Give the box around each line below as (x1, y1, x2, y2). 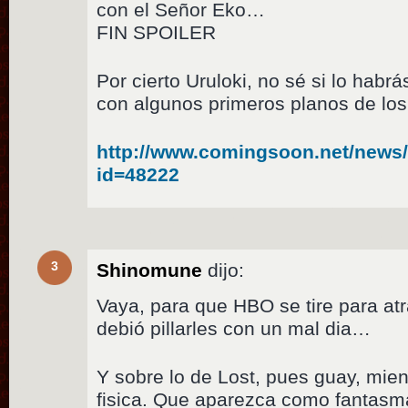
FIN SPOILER (97, 21, 217, 43)
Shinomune (97, 259, 203, 280)
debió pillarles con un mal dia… (97, 317, 372, 339)
